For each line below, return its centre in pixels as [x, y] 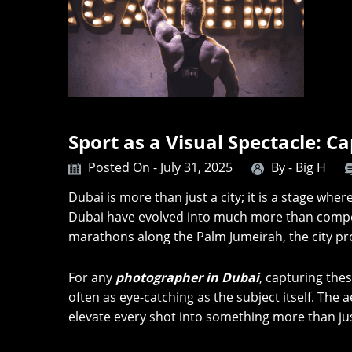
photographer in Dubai [187, 278]
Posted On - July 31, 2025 [160, 168]
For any [92, 278]
